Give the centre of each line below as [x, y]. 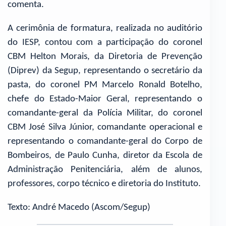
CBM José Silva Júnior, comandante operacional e [105, 127]
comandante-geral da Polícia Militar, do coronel [105, 113]
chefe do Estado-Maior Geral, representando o [105, 99]
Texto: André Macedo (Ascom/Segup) [79, 207]
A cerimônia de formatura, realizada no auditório [105, 28]
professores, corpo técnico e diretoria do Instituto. [104, 184]
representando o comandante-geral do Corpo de [105, 141]
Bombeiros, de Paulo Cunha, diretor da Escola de [105, 155]
